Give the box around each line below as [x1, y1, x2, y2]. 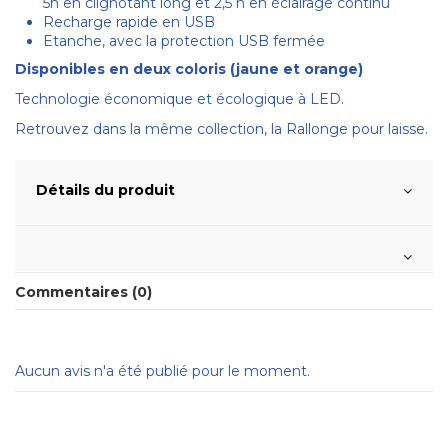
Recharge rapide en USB [43, 13, 215, 32]
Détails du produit [36, 180, 175, 199]
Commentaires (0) [15, 282, 152, 301]
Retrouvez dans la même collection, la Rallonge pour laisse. [15, 119, 428, 138]
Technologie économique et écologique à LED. [15, 89, 344, 108]
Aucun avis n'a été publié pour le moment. [15, 361, 310, 380]
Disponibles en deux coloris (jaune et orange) [15, 59, 363, 78]
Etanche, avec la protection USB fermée [43, 32, 325, 51]
